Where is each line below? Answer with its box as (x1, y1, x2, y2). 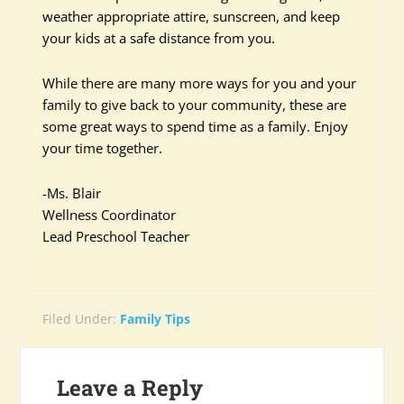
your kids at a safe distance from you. (42, 29, 276, 47)
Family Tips (120, 310, 191, 327)
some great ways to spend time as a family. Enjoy (42, 117, 349, 135)
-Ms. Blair (42, 184, 102, 202)
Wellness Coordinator (42, 206, 177, 224)
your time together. (42, 139, 163, 157)
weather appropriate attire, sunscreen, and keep (42, 7, 341, 25)
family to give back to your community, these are (42, 96, 347, 114)
